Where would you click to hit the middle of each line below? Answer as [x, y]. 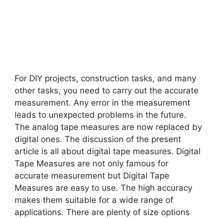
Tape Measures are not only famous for [91, 163]
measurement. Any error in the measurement [102, 102]
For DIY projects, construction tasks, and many [105, 78]
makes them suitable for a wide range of [94, 200]
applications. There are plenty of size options [102, 212]
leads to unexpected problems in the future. [100, 115]
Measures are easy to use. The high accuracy [103, 188]
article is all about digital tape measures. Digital [108, 151]
